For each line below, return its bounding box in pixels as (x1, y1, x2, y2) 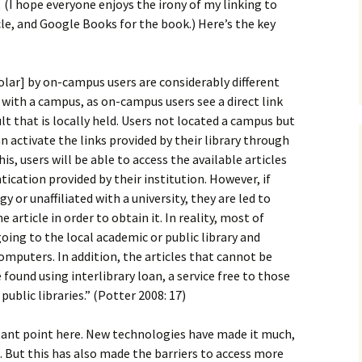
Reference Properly (76, 103, 175, 118)
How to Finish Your (76, 42, 170, 57)
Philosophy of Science (76, 6, 187, 21)
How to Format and (76, 90, 173, 106)
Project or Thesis (76, 54, 162, 69)
